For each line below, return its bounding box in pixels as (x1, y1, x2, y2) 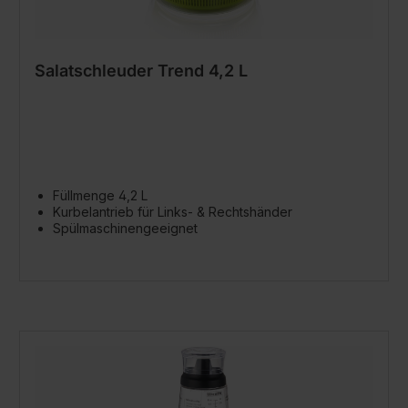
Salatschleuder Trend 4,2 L (35, 61, 248, 80)
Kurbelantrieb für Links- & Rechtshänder (53, 204, 292, 219)
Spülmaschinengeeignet (53, 220, 201, 236)
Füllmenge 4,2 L (53, 188, 148, 203)
